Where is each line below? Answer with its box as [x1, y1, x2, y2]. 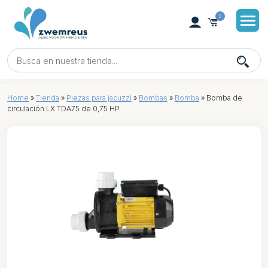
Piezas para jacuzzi [66, 93, 132, 102]
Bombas [139, 93, 167, 102]
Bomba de [205, 93, 242, 102]
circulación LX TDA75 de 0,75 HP [7, 104, 120, 113]
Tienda [36, 93, 59, 102]
